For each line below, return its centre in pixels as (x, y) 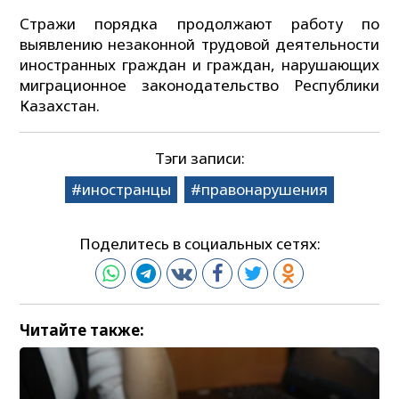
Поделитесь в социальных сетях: (199, 243)
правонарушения (265, 190)
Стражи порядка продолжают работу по (199, 23)
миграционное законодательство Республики (199, 85)
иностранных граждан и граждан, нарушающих (199, 64)
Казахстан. (60, 105)
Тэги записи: (199, 159)
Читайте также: (82, 330)
